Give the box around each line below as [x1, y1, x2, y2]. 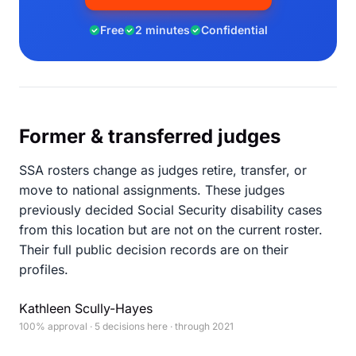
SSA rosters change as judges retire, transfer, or [19, 162, 307, 178]
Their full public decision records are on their [19, 242, 288, 257]
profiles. [19, 261, 68, 277]
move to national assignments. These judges [19, 182, 284, 198]
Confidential [200, 23, 268, 37]
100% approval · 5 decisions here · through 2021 [19, 320, 234, 332]
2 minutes [134, 23, 190, 37]
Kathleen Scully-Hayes [19, 300, 153, 316]
